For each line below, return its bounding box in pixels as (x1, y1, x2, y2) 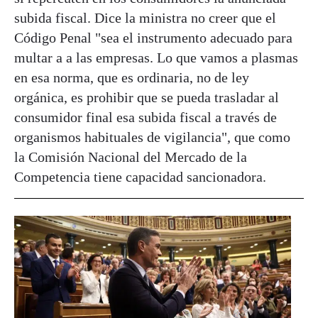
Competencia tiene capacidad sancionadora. (14, 169, 266, 185)
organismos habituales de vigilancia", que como (14, 129, 290, 146)
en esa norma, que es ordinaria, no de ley (14, 70, 249, 86)
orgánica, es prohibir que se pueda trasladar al (14, 89, 279, 106)
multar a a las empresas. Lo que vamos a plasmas (14, 50, 298, 66)
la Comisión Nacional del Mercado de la (14, 149, 247, 165)
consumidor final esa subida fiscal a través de (14, 109, 277, 126)
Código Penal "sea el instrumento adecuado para (14, 30, 292, 46)
